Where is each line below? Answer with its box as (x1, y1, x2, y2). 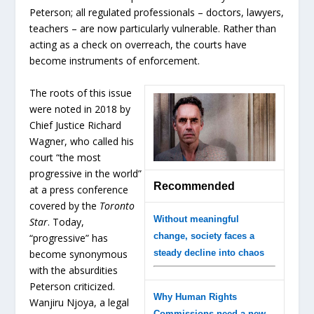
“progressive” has (29, 231, 109, 245)
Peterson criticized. (29, 279, 116, 293)
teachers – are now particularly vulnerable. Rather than (29, 22, 277, 36)
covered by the (29, 198, 100, 212)
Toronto (100, 198, 135, 212)
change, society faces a (153, 230, 254, 241)
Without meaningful (153, 213, 239, 224)
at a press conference (29, 182, 129, 196)
